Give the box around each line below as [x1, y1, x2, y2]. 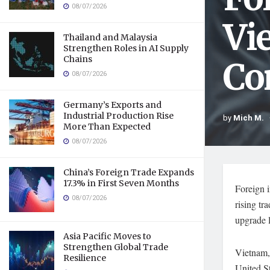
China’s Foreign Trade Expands [63, 167, 194, 178]
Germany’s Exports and [63, 99, 162, 110]
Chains [63, 54, 92, 64]
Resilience [63, 253, 106, 263]
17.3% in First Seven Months [63, 178, 179, 189]
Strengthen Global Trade [63, 242, 168, 253]
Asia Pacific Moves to [63, 231, 151, 242]
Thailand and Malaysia [63, 32, 157, 43]
